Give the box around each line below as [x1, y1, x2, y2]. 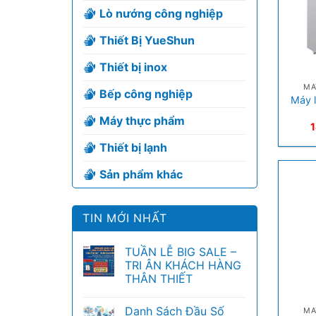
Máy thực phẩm [99, 114, 185, 128]
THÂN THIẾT [125, 272, 193, 286]
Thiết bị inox [99, 60, 167, 74]
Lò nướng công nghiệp [99, 6, 223, 20]
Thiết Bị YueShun [99, 33, 195, 47]
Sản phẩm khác [99, 167, 183, 181]
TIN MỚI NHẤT [83, 211, 167, 225]
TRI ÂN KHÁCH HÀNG [125, 258, 241, 272]
